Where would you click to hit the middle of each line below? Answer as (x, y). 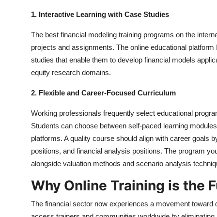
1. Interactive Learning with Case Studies (100, 15)
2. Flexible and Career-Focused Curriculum (103, 93)
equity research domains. (71, 73)
